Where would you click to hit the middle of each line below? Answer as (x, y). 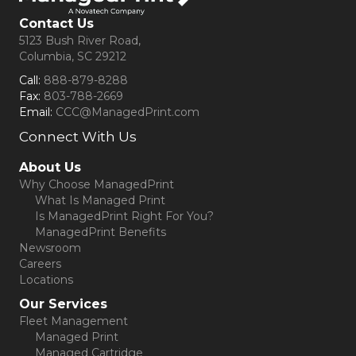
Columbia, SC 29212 (73, 57)
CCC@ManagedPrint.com (128, 112)
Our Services (63, 304)
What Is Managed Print (100, 201)
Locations (46, 280)
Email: (36, 112)
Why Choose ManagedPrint (97, 185)
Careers (40, 264)
